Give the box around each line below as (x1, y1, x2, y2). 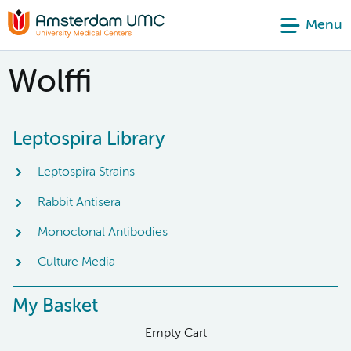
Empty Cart (144, 327, 207, 340)
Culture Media (38, 256, 115, 270)
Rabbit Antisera (38, 196, 121, 209)
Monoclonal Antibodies (38, 226, 168, 239)
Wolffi (8, 67, 92, 99)
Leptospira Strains (38, 166, 135, 179)
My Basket (13, 296, 98, 316)
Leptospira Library (13, 130, 165, 149)
